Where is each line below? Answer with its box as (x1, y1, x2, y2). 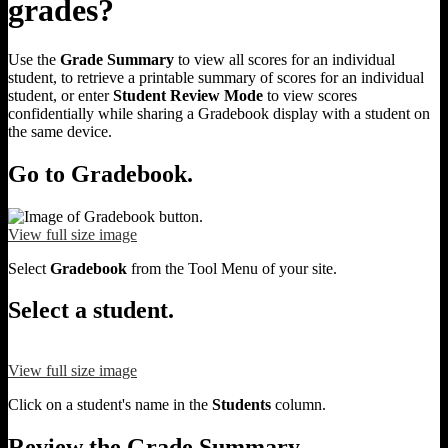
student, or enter (8, 86, 113, 104)
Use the (8, 50, 60, 68)
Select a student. (8, 297, 174, 324)
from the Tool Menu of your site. (127, 259, 337, 277)
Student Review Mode (113, 86, 267, 104)
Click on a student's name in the (8, 396, 212, 414)
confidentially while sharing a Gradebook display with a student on (8, 104, 430, 122)
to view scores (267, 86, 357, 104)
